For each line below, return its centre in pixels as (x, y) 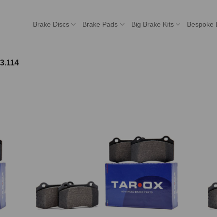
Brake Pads (100, 24)
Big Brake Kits (152, 24)
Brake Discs (51, 24)
